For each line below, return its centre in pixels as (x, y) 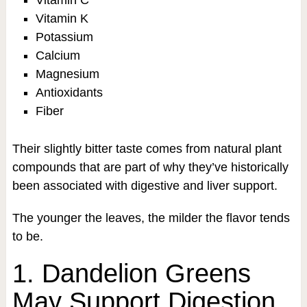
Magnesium (67, 74)
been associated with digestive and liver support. (145, 186)
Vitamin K (62, 19)
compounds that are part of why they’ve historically (150, 168)
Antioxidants (69, 93)
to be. (27, 237)
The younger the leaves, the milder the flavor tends (151, 218)
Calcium (58, 56)
